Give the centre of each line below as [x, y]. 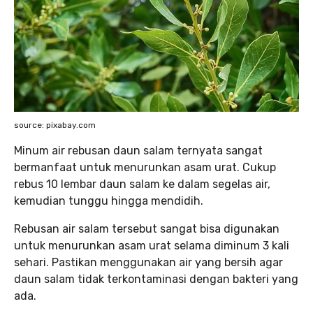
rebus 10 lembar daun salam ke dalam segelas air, [142, 184]
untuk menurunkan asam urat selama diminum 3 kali [152, 245]
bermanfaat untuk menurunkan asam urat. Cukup [145, 167]
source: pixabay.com [55, 125]
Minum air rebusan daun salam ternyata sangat [138, 150]
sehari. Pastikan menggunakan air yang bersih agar [148, 262]
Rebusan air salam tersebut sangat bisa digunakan [147, 228]
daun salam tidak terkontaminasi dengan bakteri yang [156, 279]
